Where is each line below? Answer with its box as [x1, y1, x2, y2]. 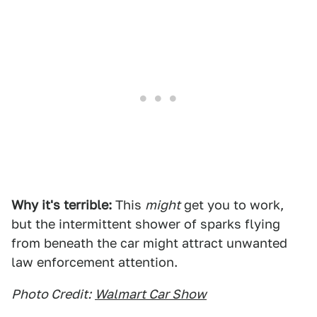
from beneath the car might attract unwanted [11, 236, 287, 250]
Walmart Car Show [95, 287, 207, 301]
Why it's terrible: [11, 197, 112, 212]
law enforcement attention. [11, 255, 178, 270]
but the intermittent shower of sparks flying [11, 217, 280, 231]
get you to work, [180, 197, 284, 212]
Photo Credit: [11, 287, 91, 301]
